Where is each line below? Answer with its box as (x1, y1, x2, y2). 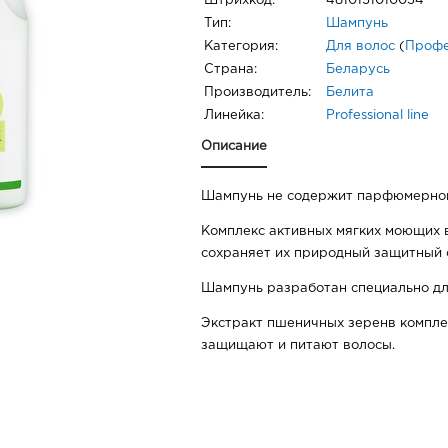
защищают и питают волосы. (201, 340, 395, 352)
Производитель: (204, 87, 311, 99)
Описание (201, 141, 267, 153)
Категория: (204, 41, 278, 53)
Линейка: (204, 110, 264, 122)
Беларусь (326, 64, 390, 76)
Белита (326, 87, 374, 99)
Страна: (204, 64, 257, 76)
